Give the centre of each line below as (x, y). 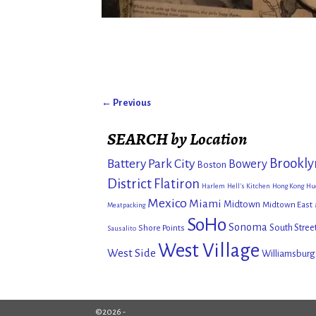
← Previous (126, 103)
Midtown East (287, 204)
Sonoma (248, 227)
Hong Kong (288, 186)
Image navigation (155, 117)
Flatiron (177, 184)
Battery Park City (151, 163)
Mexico (167, 203)
